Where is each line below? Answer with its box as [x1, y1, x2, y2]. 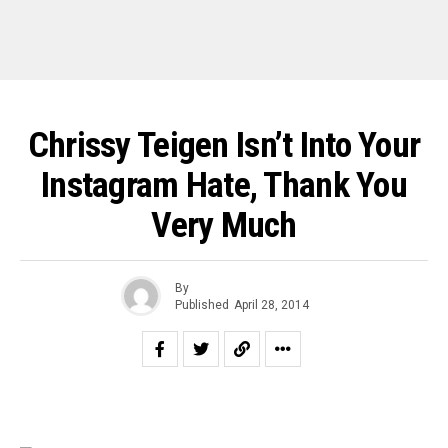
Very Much [151, 204, 297, 246]
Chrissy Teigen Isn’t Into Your [27, 124, 421, 166]
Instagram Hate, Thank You [40, 164, 408, 206]
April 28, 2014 [233, 297, 309, 312]
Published [174, 297, 229, 312]
